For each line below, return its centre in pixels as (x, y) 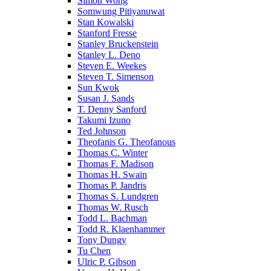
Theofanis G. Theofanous (126, 142)
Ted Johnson (102, 131)
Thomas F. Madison (116, 163)
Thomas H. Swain (112, 174)
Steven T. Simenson (116, 76)
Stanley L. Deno (109, 54)
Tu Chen (94, 250)
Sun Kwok (98, 87)
